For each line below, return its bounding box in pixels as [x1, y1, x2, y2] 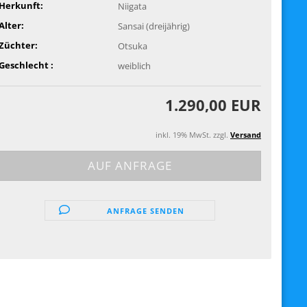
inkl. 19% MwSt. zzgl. [156, 130, 230, 140]
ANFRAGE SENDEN [106, 206, 184, 216]
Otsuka [118, 39, 148, 52]
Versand [230, 130, 261, 140]
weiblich [118, 59, 151, 72]
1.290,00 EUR [165, 95, 261, 115]
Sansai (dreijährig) [118, 19, 191, 32]
